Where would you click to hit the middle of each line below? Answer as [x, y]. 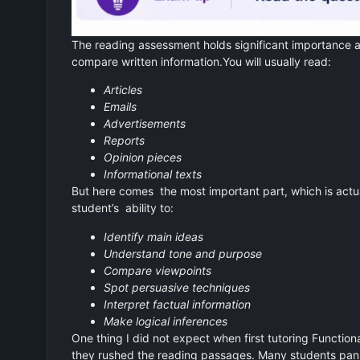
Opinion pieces [142, 157]
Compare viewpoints [157, 270]
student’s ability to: [122, 208]
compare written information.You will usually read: [201, 61]
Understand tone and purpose [182, 253]
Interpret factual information [177, 304]
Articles [123, 90]
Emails [120, 107]
